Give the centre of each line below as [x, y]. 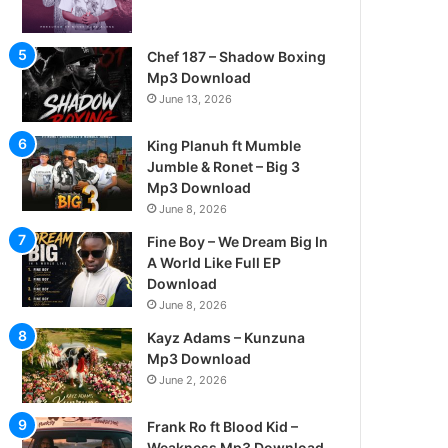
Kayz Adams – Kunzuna [226, 337]
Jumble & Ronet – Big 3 [224, 166]
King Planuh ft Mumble [224, 145]
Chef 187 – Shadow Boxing [237, 56]
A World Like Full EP [214, 262]
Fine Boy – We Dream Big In [238, 241]
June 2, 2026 [193, 380]
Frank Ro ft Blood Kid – [223, 426]
